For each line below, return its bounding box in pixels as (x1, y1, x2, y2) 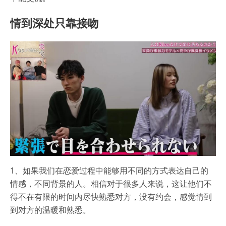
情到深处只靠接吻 (10, 15, 99, 31)
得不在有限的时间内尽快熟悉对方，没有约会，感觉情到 (10, 191, 212, 203)
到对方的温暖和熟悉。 (10, 204, 91, 216)
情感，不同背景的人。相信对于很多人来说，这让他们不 (10, 178, 212, 190)
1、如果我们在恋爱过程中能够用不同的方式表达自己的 (10, 165, 208, 177)
